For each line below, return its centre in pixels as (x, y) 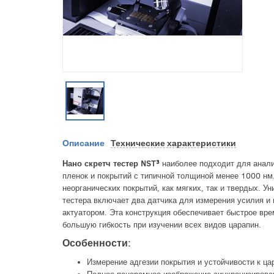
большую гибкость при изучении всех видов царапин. (162, 224)
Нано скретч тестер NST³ (111, 163)
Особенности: (96, 243)
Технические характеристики (173, 143)
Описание (83, 143)
